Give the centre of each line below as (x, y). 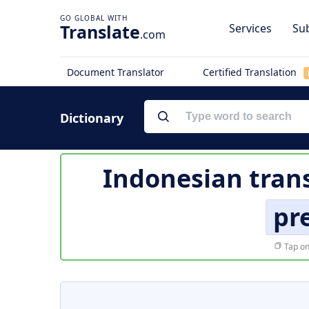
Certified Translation (251, 72)
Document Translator (116, 72)
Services (250, 28)
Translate (100, 32)
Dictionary (92, 118)
